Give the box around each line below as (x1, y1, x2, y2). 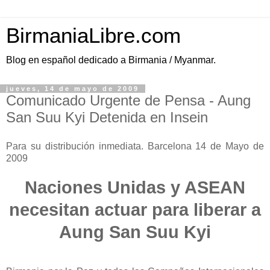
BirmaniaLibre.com (6, 24, 181, 47)
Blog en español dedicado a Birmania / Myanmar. (6, 55, 216, 65)
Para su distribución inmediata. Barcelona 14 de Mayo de (6, 140, 264, 151)
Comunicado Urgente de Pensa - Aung (6, 92, 251, 108)
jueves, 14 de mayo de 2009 (6, 85, 139, 92)
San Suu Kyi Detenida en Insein (6, 109, 208, 125)
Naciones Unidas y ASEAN (25, 177, 245, 197)
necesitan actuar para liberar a (9, 199, 261, 219)
